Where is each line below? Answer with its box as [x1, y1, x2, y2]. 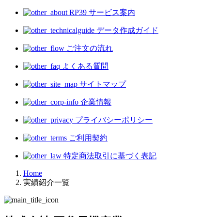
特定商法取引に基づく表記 [62, 151, 156, 160]
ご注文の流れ [64, 44, 113, 52]
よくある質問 [60, 62, 108, 70]
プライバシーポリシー [73, 115, 153, 124]
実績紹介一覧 [23, 178, 70, 186]
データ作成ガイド [94, 26, 158, 34]
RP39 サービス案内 [67, 8, 135, 16]
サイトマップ [77, 79, 126, 88]
